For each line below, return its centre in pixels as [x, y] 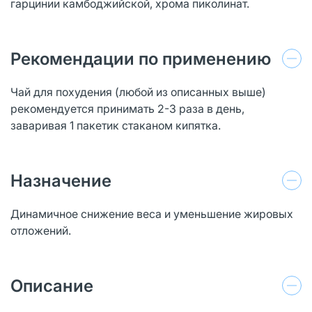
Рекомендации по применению [141, 58]
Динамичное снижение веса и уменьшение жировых [152, 213]
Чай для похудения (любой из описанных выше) [138, 92]
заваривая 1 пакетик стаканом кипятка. [116, 125]
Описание [52, 286]
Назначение [61, 180]
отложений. [41, 230]
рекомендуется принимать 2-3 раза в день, [127, 108]
